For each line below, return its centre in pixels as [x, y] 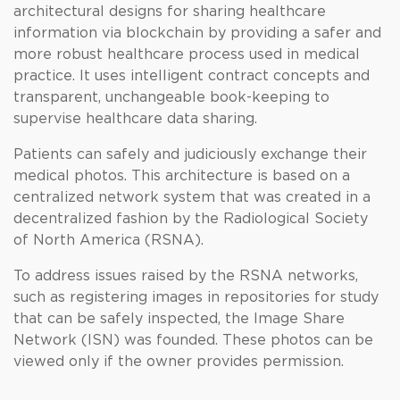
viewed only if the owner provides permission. [179, 362]
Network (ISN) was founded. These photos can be [193, 340]
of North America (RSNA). [108, 240]
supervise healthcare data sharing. [135, 119]
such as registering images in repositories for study [196, 297]
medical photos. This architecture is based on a [182, 176]
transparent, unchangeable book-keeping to [171, 97]
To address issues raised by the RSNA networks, [186, 276]
